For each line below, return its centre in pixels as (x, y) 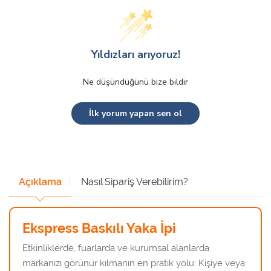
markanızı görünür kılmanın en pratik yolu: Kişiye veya (134, 263)
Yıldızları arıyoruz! (135, 54)
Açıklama (40, 181)
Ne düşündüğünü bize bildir (135, 82)
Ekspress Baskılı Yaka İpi (99, 228)
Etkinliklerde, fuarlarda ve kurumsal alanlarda (116, 248)
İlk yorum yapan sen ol (135, 113)
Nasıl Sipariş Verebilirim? (135, 181)
